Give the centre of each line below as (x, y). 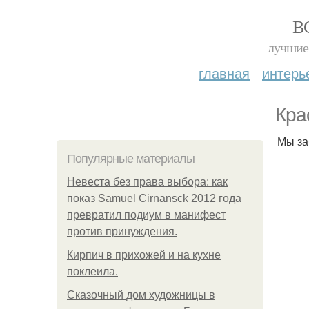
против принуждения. (122, 231)
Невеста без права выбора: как (147, 182)
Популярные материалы (131, 159)
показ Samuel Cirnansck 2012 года (154, 198)
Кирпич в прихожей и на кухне (144, 255)
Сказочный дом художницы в (141, 295)
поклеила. (92, 271)
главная (224, 73)
